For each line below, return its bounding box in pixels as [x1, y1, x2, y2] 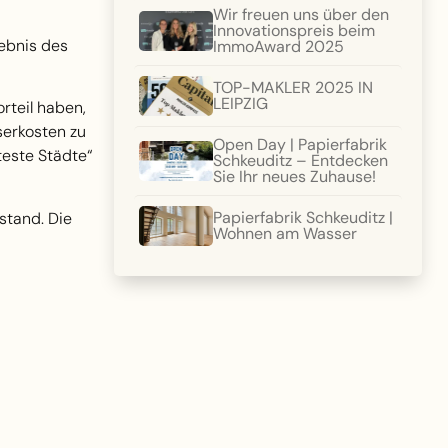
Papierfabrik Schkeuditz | [212, 207, 393, 228]
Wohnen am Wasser [212, 223, 357, 244]
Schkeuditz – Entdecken [212, 150, 388, 171]
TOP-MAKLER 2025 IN [212, 77, 373, 98]
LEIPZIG [212, 93, 268, 114]
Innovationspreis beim [212, 20, 375, 41]
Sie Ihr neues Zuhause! [212, 166, 376, 187]
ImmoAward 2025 [212, 36, 344, 57]
